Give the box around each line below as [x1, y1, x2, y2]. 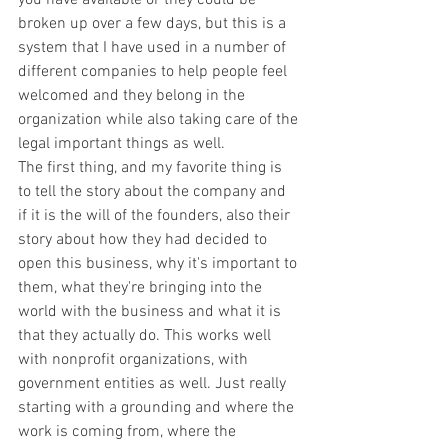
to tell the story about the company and [18, 181, 290, 202]
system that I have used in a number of [18, 37, 290, 58]
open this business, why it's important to [18, 253, 301, 274]
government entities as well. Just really [18, 373, 290, 394]
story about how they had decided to [18, 229, 271, 250]
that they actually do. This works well [18, 325, 275, 346]
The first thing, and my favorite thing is [18, 157, 286, 178]
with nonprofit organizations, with [18, 349, 252, 370]
